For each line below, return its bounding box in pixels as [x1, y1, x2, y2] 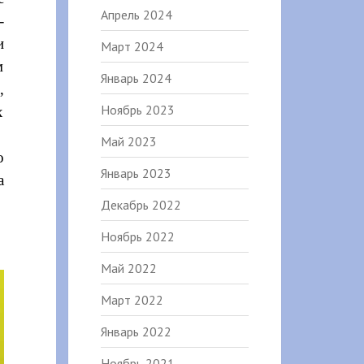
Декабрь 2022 [100, 197, 181, 213]
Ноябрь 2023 [100, 102, 175, 118]
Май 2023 [100, 133, 157, 149]
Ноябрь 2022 [100, 228, 175, 245]
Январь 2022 [100, 323, 171, 340]
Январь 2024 [100, 70, 171, 86]
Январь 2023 [100, 165, 171, 181]
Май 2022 [100, 260, 157, 276]
